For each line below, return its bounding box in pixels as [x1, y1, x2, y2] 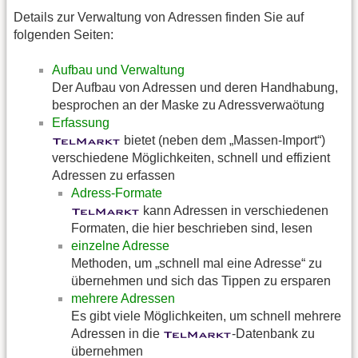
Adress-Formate [71, 186, 162, 201]
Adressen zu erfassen [52, 169, 175, 183]
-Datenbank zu [232, 327, 315, 341]
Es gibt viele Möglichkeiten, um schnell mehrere [71, 309, 341, 324]
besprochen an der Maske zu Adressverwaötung [52, 98, 324, 113]
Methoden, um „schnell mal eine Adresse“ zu [71, 257, 322, 271]
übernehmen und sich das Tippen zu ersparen [71, 274, 331, 288]
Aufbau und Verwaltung [52, 63, 185, 78]
